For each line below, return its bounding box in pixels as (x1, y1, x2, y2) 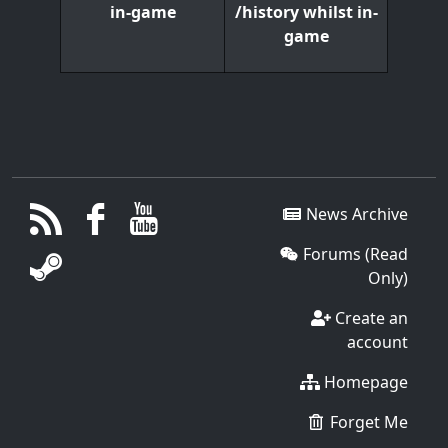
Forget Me (326, 411, 408, 433)
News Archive (302, 203, 408, 225)
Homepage (320, 371, 408, 393)
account (347, 331, 408, 353)
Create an (331, 307, 408, 329)
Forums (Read (299, 243, 408, 265)
